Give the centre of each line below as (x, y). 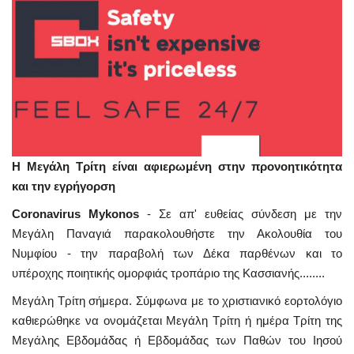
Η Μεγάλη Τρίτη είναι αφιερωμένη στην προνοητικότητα (177, 166)
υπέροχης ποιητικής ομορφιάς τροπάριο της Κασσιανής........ (168, 273)
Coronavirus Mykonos (75, 213)
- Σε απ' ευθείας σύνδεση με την (241, 213)
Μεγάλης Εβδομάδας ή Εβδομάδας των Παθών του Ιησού (177, 340)
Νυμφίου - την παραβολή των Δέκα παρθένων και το (177, 253)
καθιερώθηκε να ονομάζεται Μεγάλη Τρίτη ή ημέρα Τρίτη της (177, 320)
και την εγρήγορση (64, 186)
